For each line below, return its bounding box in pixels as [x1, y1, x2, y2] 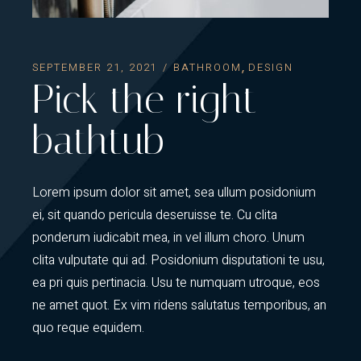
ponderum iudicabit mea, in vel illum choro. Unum [32, 228, 305, 248]
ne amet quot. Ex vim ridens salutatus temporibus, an [32, 296, 327, 316]
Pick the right [32, 76, 258, 124]
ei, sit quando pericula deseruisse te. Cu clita [32, 205, 278, 226]
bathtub [32, 117, 165, 165]
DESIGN [248, 60, 293, 76]
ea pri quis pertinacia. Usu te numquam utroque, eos [32, 273, 321, 293]
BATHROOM [173, 60, 243, 76]
